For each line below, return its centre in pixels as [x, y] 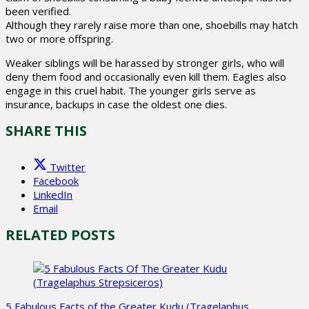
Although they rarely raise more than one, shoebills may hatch [152, 25]
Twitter [68, 167]
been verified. [38, 11]
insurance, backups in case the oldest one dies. [116, 104]
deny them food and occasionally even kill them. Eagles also [146, 77]
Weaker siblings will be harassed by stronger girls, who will [145, 63]
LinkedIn [53, 195]
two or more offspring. [59, 39]
